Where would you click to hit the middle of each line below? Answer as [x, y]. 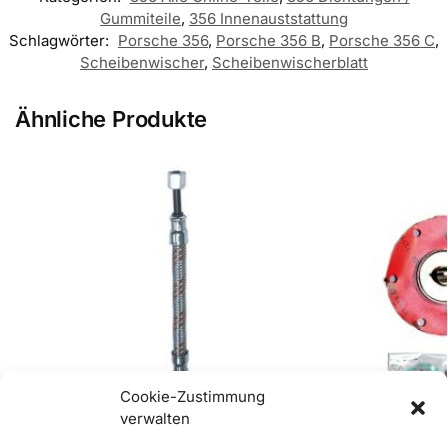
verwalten [155, 418]
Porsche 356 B [268, 40]
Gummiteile [140, 18]
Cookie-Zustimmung [192, 396]
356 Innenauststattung [268, 18]
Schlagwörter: [61, 40]
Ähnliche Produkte [111, 118]
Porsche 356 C [382, 40]
